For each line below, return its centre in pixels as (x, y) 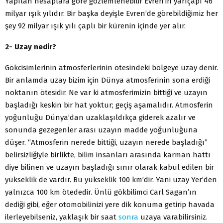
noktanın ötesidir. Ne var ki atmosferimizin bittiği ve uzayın (106, 92)
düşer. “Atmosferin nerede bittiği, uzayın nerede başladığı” (106, 142)
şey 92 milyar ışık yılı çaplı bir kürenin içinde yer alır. (95, 26)
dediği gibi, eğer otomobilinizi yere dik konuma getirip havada (110, 204)
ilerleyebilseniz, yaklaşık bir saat (62, 217)
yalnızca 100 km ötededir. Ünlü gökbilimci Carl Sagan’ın (101, 192)
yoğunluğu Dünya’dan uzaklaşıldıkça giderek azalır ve (100, 117)
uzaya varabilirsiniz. (173, 217)
